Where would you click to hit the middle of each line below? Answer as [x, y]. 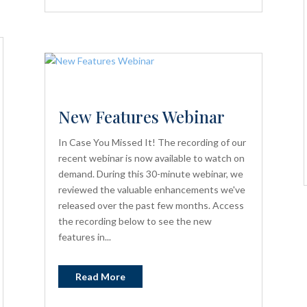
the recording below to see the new [135, 221]
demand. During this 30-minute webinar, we [150, 174]
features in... [84, 237]
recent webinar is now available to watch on [151, 158]
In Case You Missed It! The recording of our [152, 143]
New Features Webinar [141, 117]
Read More [100, 277]
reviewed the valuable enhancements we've [151, 190]
